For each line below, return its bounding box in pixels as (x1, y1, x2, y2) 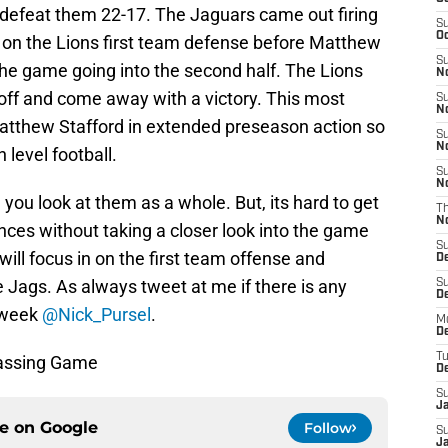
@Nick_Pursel (42, 304, 151, 326)
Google (40, 418, 98, 438)
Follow (304, 419, 352, 438)
